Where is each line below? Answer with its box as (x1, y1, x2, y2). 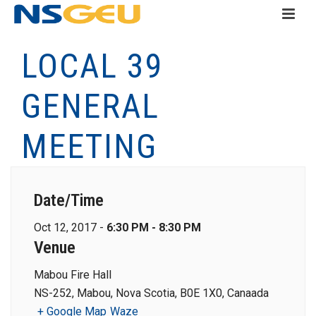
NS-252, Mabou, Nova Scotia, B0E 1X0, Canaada (34, 286, 269, 300)
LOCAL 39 (21, 46, 164, 86)
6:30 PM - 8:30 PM (107, 221, 201, 234)
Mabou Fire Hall (34, 268, 111, 281)
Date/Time (34, 190, 104, 210)
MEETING (21, 126, 157, 166)
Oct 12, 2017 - (34, 221, 107, 234)
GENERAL (21, 86, 159, 126)
